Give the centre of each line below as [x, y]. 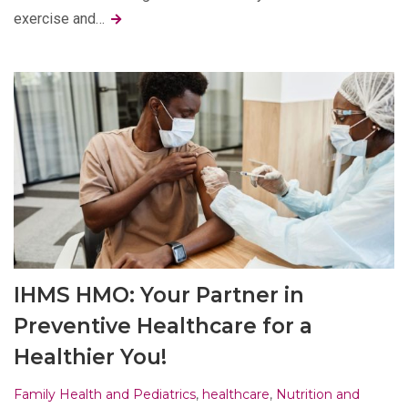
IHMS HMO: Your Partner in [159, 295]
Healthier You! [90, 357]
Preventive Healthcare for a [163, 326]
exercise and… [61, 19]
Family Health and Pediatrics [105, 394]
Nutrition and [318, 394]
